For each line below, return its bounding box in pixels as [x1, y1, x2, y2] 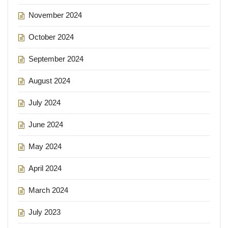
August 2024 [28, 76, 70, 85]
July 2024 [28, 98, 61, 107]
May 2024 [28, 141, 62, 151]
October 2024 [28, 32, 74, 41]
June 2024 [28, 120, 63, 129]
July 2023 [28, 207, 61, 216]
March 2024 [28, 185, 68, 194]
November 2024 [28, 10, 82, 19]
